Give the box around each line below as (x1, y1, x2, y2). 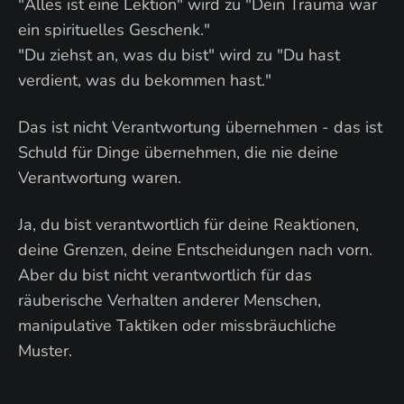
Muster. (18, 340, 72, 362)
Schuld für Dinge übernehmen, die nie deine (18, 142, 338, 163)
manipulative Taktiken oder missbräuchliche (18, 315, 336, 336)
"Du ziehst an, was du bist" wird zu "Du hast (18, 44, 340, 66)
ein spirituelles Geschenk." (18, 19, 210, 41)
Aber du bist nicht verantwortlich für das (18, 264, 312, 286)
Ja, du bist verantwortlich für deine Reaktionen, (18, 214, 359, 235)
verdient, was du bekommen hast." (18, 69, 271, 91)
